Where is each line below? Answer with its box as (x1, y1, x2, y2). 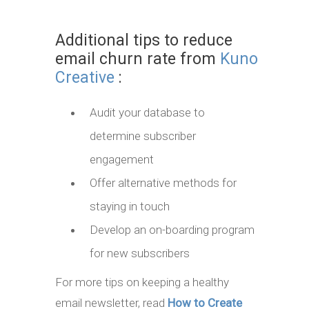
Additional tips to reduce (55, 31, 232, 50)
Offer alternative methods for (90, 176, 237, 190)
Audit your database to (90, 106, 205, 120)
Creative (55, 68, 114, 88)
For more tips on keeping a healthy (55, 275, 229, 290)
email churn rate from (55, 50, 220, 69)
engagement (90, 152, 154, 167)
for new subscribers (90, 246, 190, 261)
